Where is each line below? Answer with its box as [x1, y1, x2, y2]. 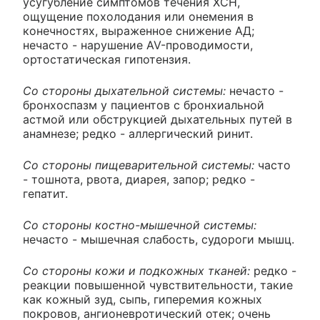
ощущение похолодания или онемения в [23, 9, 254, 24]
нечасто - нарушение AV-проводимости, [23, 38, 253, 53]
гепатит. [23, 186, 68, 201]
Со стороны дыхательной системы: [23, 84, 226, 99]
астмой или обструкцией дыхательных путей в [23, 112, 292, 127]
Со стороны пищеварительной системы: [23, 158, 254, 173]
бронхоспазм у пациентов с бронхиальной [23, 98, 264, 113]
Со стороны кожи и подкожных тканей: [23, 264, 250, 279]
